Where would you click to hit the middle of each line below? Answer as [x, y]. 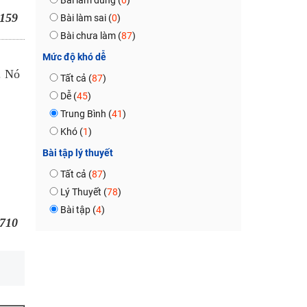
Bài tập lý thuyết [77, 153]
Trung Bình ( [86, 114]
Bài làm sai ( [86, 18]
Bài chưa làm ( [90, 36]
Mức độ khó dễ [74, 57]
